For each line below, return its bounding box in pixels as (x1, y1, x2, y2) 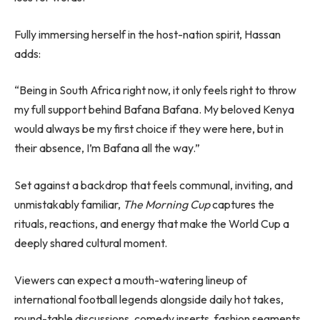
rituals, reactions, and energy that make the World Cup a (14, 216, 289, 231)
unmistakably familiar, (14, 197, 123, 211)
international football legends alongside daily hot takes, (14, 291, 284, 306)
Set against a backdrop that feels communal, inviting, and (14, 178, 293, 192)
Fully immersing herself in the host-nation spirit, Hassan (14, 26, 281, 41)
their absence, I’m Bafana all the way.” (14, 141, 200, 156)
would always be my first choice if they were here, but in (14, 121, 284, 136)
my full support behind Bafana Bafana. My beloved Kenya (14, 102, 294, 117)
